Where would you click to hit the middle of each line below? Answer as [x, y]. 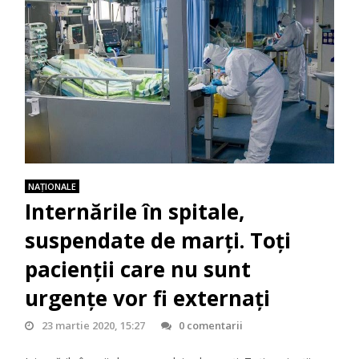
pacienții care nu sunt [138, 269]
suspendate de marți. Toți [158, 240]
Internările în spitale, [135, 211]
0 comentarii [210, 325]
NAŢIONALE [52, 186]
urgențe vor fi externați [148, 298]
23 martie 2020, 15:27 [93, 325]
